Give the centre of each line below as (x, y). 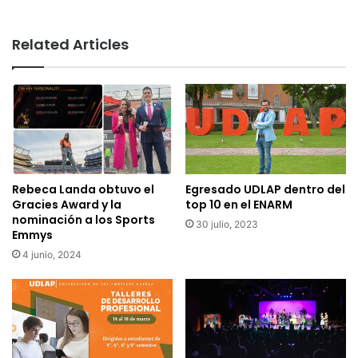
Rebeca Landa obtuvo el (83, 190)
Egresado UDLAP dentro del (265, 190)
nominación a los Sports (84, 220)
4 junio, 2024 (52, 255)
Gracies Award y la (67, 205)
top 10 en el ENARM (239, 205)
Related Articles (70, 44)
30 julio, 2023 (227, 225)
